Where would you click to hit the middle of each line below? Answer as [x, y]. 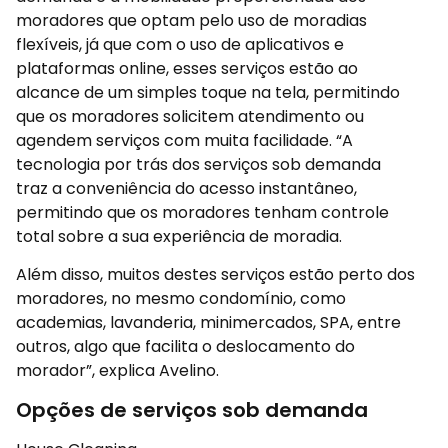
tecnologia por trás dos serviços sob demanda [198, 165]
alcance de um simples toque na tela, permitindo [208, 93]
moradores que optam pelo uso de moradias [191, 21]
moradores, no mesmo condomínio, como [181, 299]
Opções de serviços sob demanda [192, 409]
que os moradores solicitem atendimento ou [190, 117]
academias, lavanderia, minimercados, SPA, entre [208, 323]
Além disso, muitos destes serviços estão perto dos [215, 275]
